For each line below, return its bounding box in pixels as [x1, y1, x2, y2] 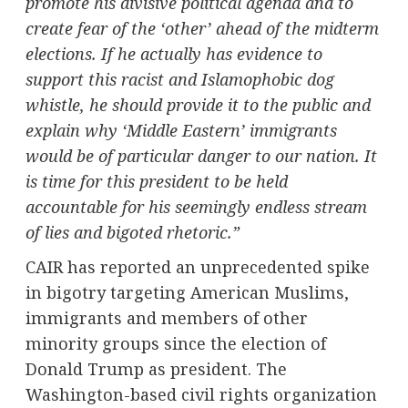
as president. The [143, 357, 287, 380]
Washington [25, 382, 124, 405]
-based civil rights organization [123, 382, 377, 405]
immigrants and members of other [25, 306, 308, 329]
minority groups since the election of [25, 331, 326, 354]
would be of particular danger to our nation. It [25, 144, 377, 167]
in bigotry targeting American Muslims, [25, 280, 349, 303]
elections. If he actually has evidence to [25, 42, 322, 65]
